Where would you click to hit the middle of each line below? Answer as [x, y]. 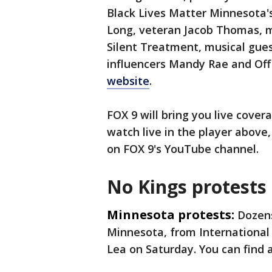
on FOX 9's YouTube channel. [183, 149]
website [128, 81]
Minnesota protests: [171, 215]
